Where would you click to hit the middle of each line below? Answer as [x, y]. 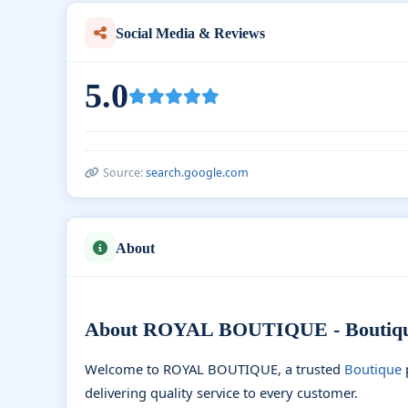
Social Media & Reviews [190, 33]
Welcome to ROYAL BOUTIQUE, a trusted [214, 369]
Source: [124, 173]
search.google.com [197, 173]
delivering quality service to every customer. [221, 393]
